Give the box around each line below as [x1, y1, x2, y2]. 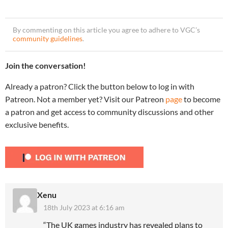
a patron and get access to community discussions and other [5, 106, 214, 117]
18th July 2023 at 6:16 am [43, 203, 125, 212]
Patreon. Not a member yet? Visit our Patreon [5, 94, 165, 104]
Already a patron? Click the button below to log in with [5, 81, 194, 91]
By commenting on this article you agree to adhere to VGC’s [13, 25, 200, 34]
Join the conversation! [5, 60, 86, 70]
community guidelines [13, 34, 82, 43]
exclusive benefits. [5, 119, 69, 129]
